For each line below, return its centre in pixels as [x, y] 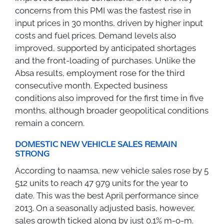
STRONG [32, 153]
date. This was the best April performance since [107, 195]
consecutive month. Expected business [91, 85]
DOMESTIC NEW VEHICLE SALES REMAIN [96, 144]
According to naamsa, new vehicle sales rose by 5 [112, 170]
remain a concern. [50, 123]
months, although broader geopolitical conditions [112, 110]
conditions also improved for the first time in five [109, 98]
